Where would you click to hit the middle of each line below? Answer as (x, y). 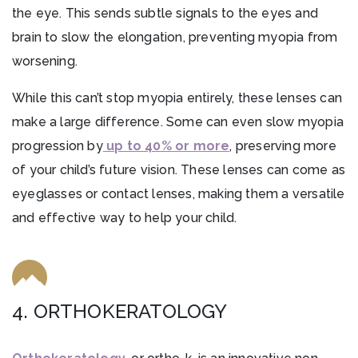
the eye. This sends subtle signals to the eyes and (165, 14)
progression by (58, 146)
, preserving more (283, 146)
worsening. (45, 62)
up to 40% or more (166, 146)
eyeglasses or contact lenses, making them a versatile (179, 194)
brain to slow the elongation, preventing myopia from (175, 38)
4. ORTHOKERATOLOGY (120, 312)
